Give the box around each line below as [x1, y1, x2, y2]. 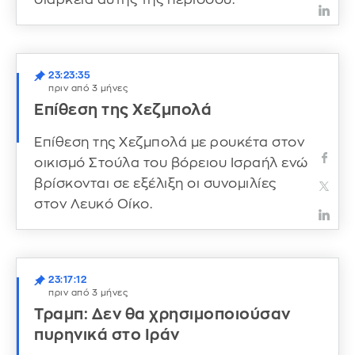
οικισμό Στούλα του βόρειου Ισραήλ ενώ [34, 155, 308, 170]
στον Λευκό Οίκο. [34, 197, 152, 211]
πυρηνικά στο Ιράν [34, 326, 180, 342]
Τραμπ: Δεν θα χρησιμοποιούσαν [34, 306, 291, 322]
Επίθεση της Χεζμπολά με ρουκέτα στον [34, 135, 304, 149]
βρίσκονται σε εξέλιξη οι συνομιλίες [34, 176, 277, 190]
